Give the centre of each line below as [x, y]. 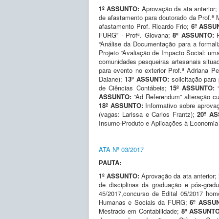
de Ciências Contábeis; [134, 88]
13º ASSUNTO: [147, 79]
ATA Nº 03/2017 [121, 149]
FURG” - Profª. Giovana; [136, 35]
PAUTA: [110, 162]
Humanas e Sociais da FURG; [144, 202]
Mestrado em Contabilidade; [140, 211]
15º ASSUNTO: [194, 88]
